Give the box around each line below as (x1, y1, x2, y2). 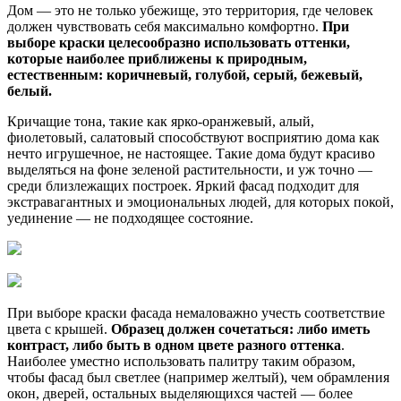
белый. (7, 83, 52, 99)
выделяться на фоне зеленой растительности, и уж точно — (7, 162, 372, 178)
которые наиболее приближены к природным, (7, 51, 307, 67)
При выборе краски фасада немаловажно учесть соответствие (7, 305, 385, 321)
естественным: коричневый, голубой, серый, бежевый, (7, 67, 363, 83)
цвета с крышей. (7, 321, 111, 337)
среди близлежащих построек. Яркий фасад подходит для (7, 178, 359, 194)
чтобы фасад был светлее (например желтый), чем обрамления (7, 370, 389, 386)
